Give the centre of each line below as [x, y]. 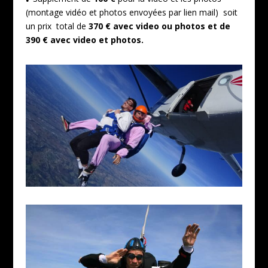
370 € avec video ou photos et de [159, 26]
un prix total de [57, 26]
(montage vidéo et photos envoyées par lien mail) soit [131, 12]
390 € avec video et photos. [84, 39]
